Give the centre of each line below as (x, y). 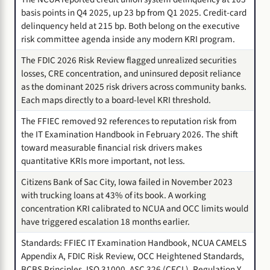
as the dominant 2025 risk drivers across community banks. (134, 86)
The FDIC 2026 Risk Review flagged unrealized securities (129, 60)
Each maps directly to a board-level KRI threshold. (116, 100)
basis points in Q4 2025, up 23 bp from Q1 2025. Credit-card (134, 12)
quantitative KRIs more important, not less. (103, 161)
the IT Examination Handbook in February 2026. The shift (130, 134)
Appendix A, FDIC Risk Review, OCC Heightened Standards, (133, 256)
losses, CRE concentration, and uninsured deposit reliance (131, 73)
